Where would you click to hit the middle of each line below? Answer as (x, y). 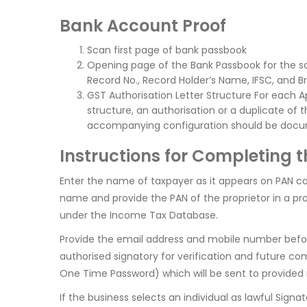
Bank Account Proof (143, 26)
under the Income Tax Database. (139, 216)
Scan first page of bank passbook (167, 50)
